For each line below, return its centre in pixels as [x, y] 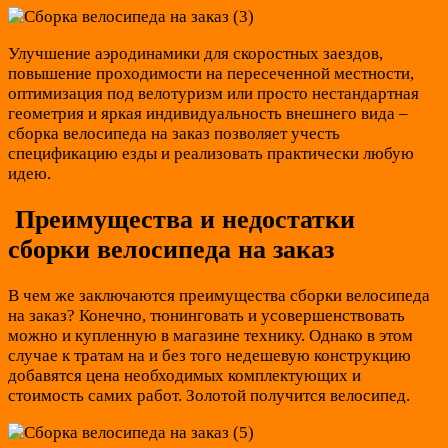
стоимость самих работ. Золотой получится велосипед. [209, 395]
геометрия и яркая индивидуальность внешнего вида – [208, 113]
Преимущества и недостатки [181, 219]
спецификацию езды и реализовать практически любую [211, 153]
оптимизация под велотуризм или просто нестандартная [213, 93]
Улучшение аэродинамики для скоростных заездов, [195, 53]
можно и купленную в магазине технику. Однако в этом [210, 335]
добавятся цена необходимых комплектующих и [184, 375]
